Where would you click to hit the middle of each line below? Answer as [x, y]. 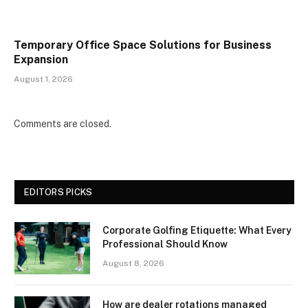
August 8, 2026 [133, 264]
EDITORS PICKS [58, 192]
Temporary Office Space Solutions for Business [143, 45]
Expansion [41, 60]
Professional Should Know [165, 244]
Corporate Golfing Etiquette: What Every [197, 231]
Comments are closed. [63, 124]
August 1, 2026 [43, 79]
